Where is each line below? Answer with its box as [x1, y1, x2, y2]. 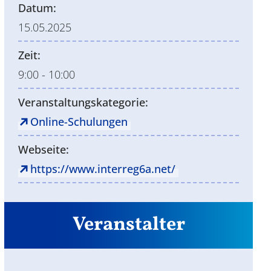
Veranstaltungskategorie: [18, 94, 149, 109]
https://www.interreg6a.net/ [30, 161, 176, 176]
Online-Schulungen [30, 114, 128, 129]
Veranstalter [72, 211, 185, 238]
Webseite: [18, 142, 70, 157]
